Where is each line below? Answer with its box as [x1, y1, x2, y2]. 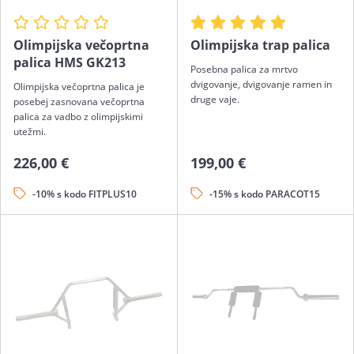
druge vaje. [190, 92, 239, 106]
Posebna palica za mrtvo [190, 62, 298, 76]
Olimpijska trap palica [190, 36, 330, 54]
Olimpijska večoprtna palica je [13, 79, 145, 93]
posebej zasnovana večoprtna [13, 94, 145, 108]
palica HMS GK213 [13, 53, 126, 71]
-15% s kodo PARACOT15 [209, 186, 320, 201]
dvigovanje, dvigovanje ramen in [190, 77, 332, 91]
